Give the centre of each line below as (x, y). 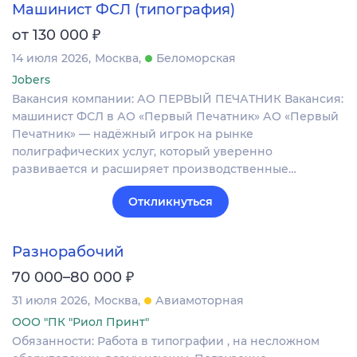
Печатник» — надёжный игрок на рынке (133, 133)
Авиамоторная (200, 301)
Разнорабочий (68, 252)
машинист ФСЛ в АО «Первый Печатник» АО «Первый (175, 116)
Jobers (31, 79)
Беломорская (196, 58)
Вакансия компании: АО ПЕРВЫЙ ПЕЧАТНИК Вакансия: (178, 98)
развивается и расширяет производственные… (154, 169)
